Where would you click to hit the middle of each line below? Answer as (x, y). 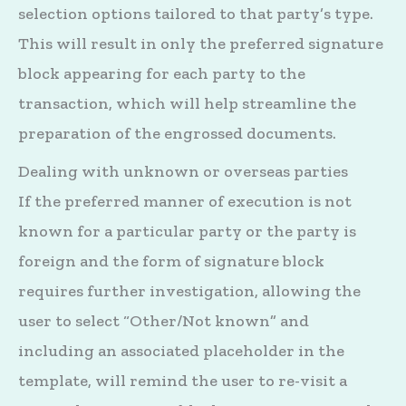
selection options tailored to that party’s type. (196, 13)
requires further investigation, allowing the (189, 290)
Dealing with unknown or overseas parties (183, 171)
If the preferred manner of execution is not (185, 201)
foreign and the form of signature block (171, 261)
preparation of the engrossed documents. (177, 133)
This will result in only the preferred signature (201, 43)
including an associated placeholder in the (181, 350)
